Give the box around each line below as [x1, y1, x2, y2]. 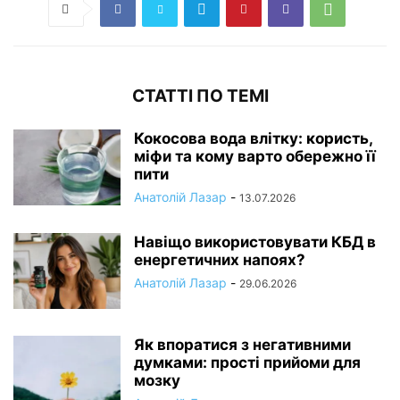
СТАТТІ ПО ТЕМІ [131, 85, 269, 106]
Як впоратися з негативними [134, 335, 351, 354]
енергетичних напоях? [134, 250, 305, 269]
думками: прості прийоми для [134, 353, 361, 371]
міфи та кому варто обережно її [134, 146, 376, 165]
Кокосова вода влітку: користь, [134, 129, 372, 147]
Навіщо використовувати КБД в [134, 232, 376, 251]
